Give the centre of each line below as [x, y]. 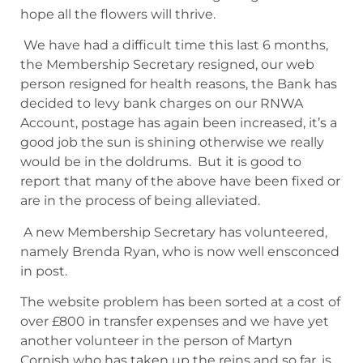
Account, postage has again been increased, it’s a [179, 123]
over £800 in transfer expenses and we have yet [175, 321]
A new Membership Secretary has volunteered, [174, 232]
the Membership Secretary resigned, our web [167, 65]
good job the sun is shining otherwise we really [172, 143]
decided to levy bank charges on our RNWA [162, 104]
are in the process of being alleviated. [143, 201]
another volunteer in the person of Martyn [156, 340]
